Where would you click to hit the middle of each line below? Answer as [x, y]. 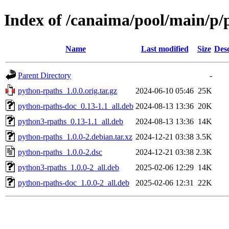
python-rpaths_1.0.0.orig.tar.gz [67, 90]
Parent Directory [44, 75]
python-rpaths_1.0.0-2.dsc [60, 152]
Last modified [165, 49]
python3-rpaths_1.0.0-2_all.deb [68, 167]
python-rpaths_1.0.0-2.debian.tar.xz [75, 136]
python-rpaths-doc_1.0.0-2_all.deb [74, 182]
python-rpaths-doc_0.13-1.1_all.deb [76, 106]
